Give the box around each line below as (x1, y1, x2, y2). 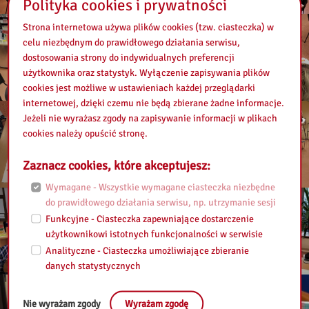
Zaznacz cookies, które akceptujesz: (23, 157, 211, 173)
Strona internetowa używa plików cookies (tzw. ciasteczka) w (23, 21, 275, 33)
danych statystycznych (45, 259, 141, 272)
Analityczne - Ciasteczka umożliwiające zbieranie (45, 244, 249, 257)
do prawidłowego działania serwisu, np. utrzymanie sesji (45, 196, 276, 208)
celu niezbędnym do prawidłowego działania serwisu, (23, 36, 241, 48)
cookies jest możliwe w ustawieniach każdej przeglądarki (23, 81, 256, 94)
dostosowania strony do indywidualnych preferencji (23, 51, 235, 63)
